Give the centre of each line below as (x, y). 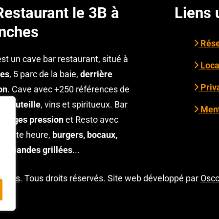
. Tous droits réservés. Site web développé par (110, 178)
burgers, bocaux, (85, 135)
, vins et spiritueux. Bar (84, 105)
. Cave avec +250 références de (68, 89)
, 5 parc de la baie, (45, 74)
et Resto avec (91, 120)
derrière (96, 74)
